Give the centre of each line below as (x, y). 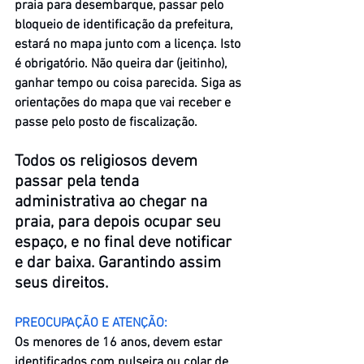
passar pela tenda (79, 182)
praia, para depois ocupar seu (120, 222)
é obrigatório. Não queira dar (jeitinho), (122, 64)
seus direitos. (61, 283)
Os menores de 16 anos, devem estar (120, 342)
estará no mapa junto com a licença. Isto (129, 44)
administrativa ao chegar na (113, 202)
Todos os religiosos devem (108, 161)
